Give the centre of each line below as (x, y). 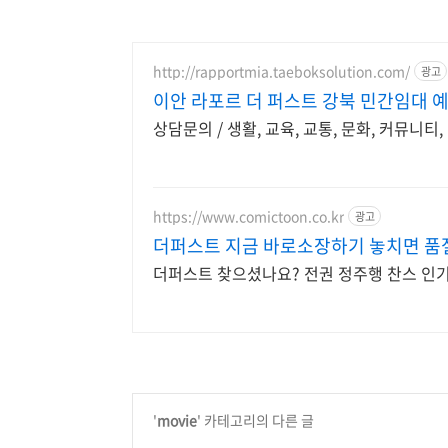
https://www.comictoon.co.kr (248, 215)
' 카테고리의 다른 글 (255, 420)
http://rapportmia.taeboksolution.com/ (281, 70)
